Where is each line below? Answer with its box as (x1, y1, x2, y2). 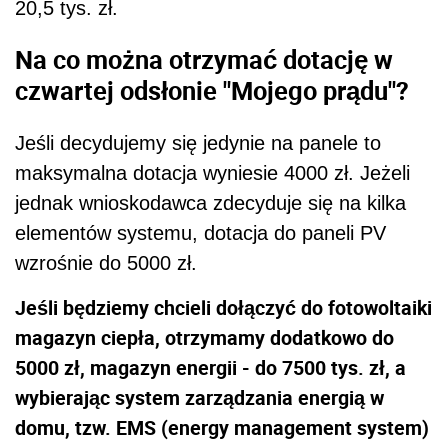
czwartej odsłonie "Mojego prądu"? (15, 73, 409, 108)
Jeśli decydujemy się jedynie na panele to (15, 131, 381, 154)
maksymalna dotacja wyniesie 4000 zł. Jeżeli (15, 161, 410, 184)
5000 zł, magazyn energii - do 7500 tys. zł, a (15, 353, 406, 381)
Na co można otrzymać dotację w (15, 42, 393, 77)
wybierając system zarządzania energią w (15, 383, 384, 411)
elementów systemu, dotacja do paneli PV (15, 221, 386, 244)
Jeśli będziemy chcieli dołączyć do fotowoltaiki (15, 293, 432, 321)
